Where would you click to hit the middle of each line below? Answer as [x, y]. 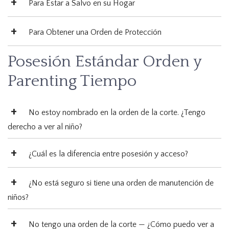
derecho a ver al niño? [45, 127]
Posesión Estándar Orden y [105, 62]
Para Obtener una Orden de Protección [95, 32]
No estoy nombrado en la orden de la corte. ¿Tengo [117, 113]
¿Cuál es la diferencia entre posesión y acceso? [108, 154]
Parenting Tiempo [72, 81]
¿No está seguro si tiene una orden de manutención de [121, 183]
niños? [18, 198]
